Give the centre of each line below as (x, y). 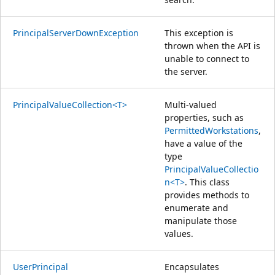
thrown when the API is (212, 45)
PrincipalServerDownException (76, 33)
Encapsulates (192, 266)
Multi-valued (191, 104)
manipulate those (201, 220)
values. (179, 233)
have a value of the (203, 143)
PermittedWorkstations (211, 130)
